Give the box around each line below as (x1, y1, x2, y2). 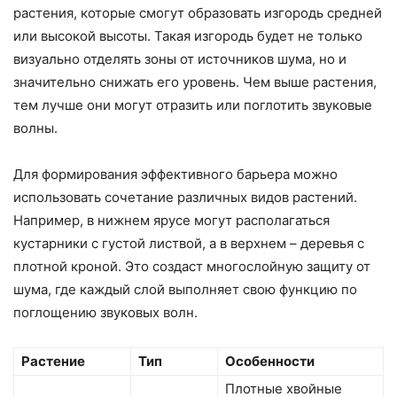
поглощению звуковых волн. (13, 304, 198, 322)
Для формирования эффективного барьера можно (13, 166, 338, 183)
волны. (13, 120, 58, 137)
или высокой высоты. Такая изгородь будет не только (13, 27, 362, 45)
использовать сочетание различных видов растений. (13, 189, 357, 206)
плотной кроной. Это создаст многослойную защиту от (13, 258, 370, 276)
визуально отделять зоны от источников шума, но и (13, 51, 346, 68)
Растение (21, 353, 85, 370)
